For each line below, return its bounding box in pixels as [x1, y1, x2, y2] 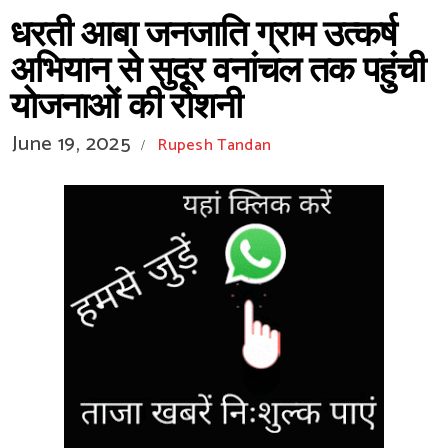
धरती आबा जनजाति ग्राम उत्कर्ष [10, 6, 396, 65]
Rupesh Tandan [158, 132, 272, 159]
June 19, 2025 [12, 128, 132, 161]
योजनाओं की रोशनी [10, 78, 242, 137]
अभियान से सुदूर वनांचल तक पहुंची [10, 42, 425, 101]
